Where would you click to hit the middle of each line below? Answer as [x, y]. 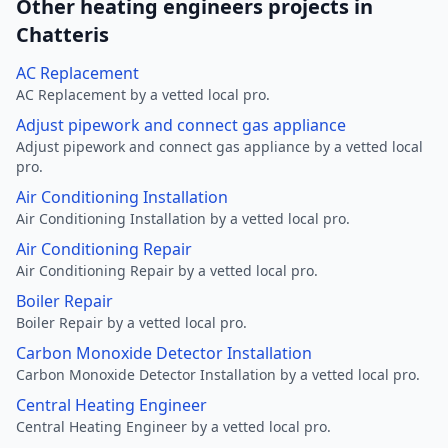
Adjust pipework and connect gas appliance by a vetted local [219, 146]
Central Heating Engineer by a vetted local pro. [173, 426]
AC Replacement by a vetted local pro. [143, 94]
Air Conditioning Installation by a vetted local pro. [183, 218]
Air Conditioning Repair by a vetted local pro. [167, 270]
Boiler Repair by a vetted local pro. [131, 322]
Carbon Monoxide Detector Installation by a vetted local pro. [218, 374]
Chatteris [62, 34]
